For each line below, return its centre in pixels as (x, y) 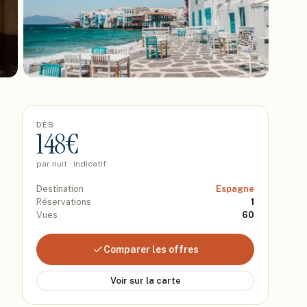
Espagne (235, 189)
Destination (60, 189)
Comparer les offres (151, 249)
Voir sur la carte (145, 281)
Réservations (64, 202)
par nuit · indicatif (71, 164)
